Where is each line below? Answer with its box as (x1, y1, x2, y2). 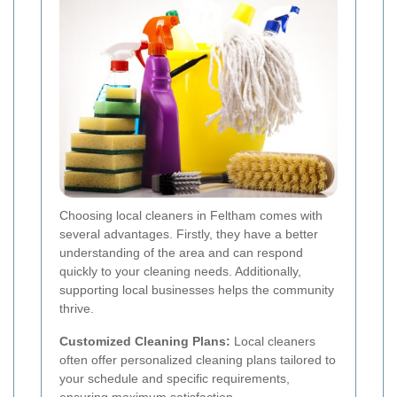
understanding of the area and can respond (59, 245, 303, 261)
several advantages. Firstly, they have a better (59, 227, 318, 242)
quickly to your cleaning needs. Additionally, (59, 264, 301, 279)
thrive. (59, 301, 94, 316)
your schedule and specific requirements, (59, 371, 290, 386)
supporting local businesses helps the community (59, 283, 334, 298)
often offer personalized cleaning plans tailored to (59, 353, 336, 368)
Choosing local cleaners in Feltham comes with (59, 208, 323, 223)
